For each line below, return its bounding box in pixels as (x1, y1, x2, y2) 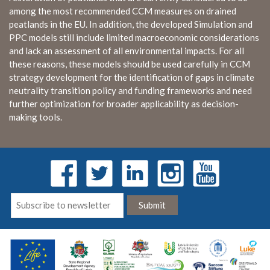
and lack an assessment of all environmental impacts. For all (9, 45, 244, 56)
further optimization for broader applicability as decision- (9, 98, 239, 109)
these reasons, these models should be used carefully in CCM (9, 58, 250, 69)
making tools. (9, 111, 62, 122)
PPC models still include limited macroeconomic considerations (9, 32, 259, 43)
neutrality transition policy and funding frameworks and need (9, 85, 252, 96)
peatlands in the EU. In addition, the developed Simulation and (9, 19, 253, 30)
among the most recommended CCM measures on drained (9, 5, 236, 16)
